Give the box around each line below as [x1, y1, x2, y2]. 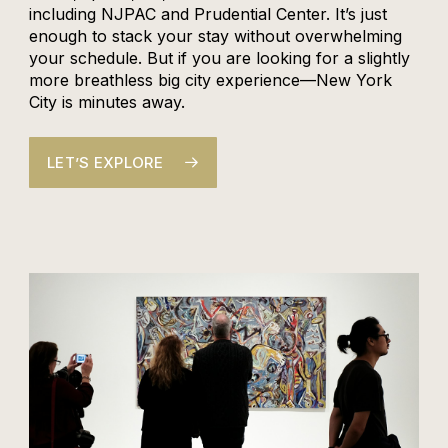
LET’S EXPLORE [46, 152, 163, 172]
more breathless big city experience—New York [28, 69, 392, 90]
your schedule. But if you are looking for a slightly [28, 47, 410, 68]
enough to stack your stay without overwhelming [28, 25, 402, 46]
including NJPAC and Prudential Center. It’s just [28, 3, 387, 24]
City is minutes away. [28, 91, 185, 112]
